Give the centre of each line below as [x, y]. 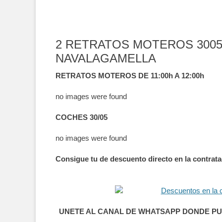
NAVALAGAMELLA [106, 58]
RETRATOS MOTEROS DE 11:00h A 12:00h [130, 76]
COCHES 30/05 [82, 117]
